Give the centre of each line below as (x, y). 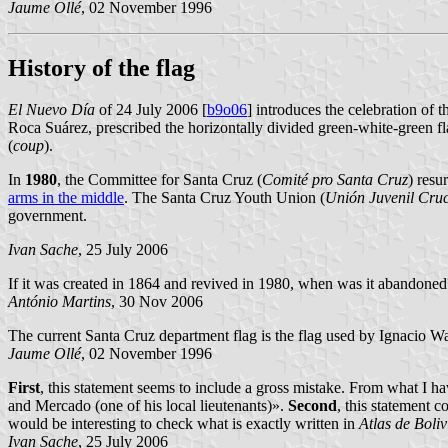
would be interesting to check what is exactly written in (183, 424)
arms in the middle (66, 198)
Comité (287, 180)
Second (312, 406)
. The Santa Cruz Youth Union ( (224, 198)
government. (47, 216)
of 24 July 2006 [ (151, 110)
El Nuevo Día (51, 110)
